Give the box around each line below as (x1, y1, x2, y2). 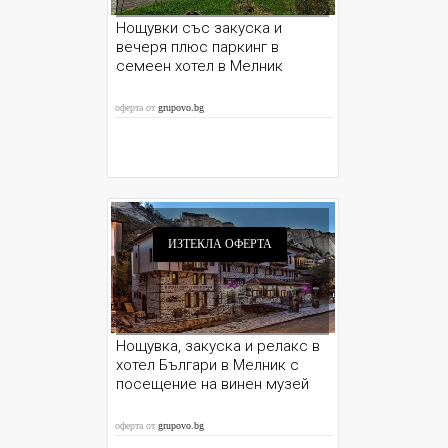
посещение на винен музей (116, 375, 310, 393)
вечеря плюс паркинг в (116, 38, 280, 56)
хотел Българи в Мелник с (116, 356, 300, 374)
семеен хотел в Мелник (116, 57, 284, 75)
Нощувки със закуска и (116, 19, 283, 37)
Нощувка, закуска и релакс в (116, 337, 321, 355)
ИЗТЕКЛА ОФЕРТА (168, 237, 273, 251)
